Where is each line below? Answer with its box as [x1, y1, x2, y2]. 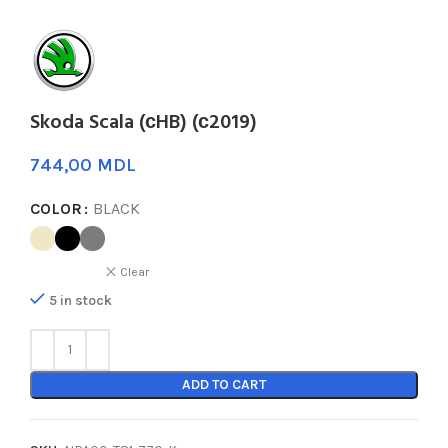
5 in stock [49, 291, 112, 309]
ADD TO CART [182, 375, 266, 393]
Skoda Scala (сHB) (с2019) [30, 106, 257, 139]
